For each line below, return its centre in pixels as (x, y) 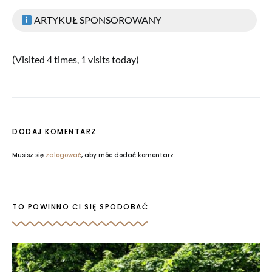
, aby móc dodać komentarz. (128, 155)
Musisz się (29, 155)
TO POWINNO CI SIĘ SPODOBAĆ (80, 207)
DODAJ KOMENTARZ (55, 132)
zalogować (63, 155)
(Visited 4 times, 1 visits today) (76, 59)
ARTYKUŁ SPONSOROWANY (97, 20)
